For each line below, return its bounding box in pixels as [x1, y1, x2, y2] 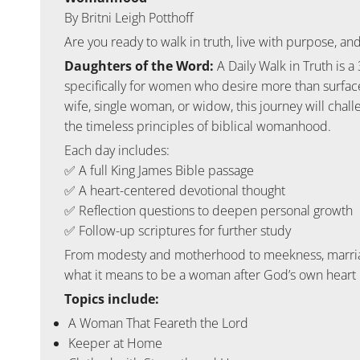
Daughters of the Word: [64, 57, 214, 76]
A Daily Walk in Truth [214, 57, 333, 76]
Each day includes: [64, 141, 170, 160]
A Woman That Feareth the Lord [68, 314, 248, 333]
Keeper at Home [68, 334, 162, 353]
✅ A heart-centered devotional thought [64, 182, 285, 200]
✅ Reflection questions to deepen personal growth [64, 202, 353, 220]
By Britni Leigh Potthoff [64, 9, 194, 27]
